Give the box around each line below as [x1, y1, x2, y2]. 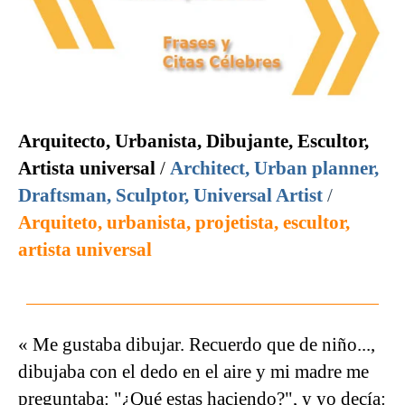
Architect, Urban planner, [170, 157, 379, 180]
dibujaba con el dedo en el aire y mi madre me [18, 361, 369, 383]
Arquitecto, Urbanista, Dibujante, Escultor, [18, 130, 369, 153]
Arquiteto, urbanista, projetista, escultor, [18, 212, 350, 234]
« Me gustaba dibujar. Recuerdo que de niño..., [18, 334, 375, 356]
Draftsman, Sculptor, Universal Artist [18, 184, 323, 207]
